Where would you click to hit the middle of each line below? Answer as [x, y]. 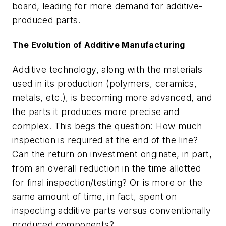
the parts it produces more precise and [96, 112]
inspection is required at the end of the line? [105, 140]
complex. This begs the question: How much [107, 126]
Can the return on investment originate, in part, [112, 154]
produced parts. [46, 20]
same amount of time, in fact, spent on [95, 197]
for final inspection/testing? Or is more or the [107, 183]
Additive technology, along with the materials [107, 70]
